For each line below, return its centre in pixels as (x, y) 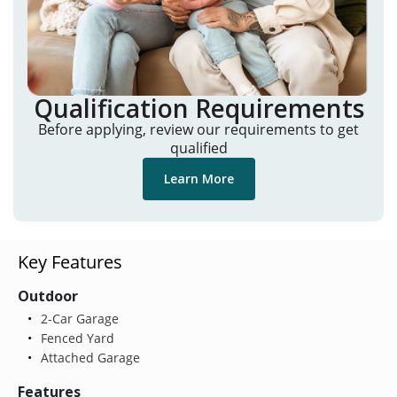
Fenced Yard (75, 338)
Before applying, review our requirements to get (198, 130)
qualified (198, 148)
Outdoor (48, 296)
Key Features (70, 261)
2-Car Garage (78, 318)
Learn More (198, 179)
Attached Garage (88, 357)
